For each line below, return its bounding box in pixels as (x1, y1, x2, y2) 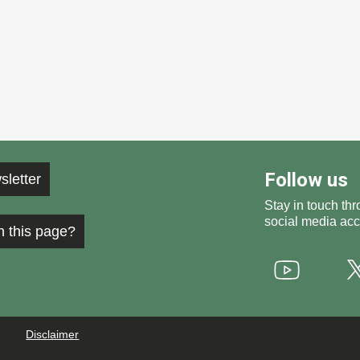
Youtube (272, 281, 321, 296)
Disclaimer (26, 328, 80, 342)
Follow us (264, 168, 348, 191)
